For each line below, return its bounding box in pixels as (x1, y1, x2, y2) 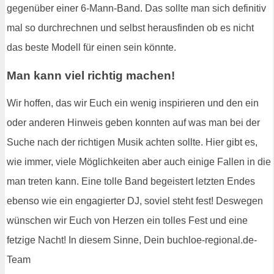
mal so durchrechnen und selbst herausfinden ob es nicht (7, 22, 254, 33)
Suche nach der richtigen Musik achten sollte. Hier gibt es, (7, 137, 257, 148)
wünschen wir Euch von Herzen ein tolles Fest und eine (7, 215, 248, 226)
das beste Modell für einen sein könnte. (7, 42, 176, 53)
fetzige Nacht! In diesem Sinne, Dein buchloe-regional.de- (7, 235, 257, 246)
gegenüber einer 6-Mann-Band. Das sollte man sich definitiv (7, 2, 266, 13)
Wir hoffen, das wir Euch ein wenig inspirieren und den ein (7, 98, 259, 109)
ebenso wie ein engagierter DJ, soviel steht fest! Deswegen (7, 196, 263, 207)
